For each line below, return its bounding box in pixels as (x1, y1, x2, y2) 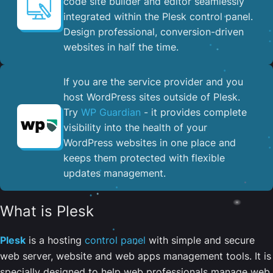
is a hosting (26, 233, 85, 246)
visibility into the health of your (63, 121, 207, 133)
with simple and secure (146, 233, 255, 246)
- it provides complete (141, 105, 247, 118)
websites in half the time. (63, 40, 179, 53)
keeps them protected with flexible (63, 151, 225, 164)
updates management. (63, 166, 166, 179)
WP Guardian (81, 105, 141, 118)
